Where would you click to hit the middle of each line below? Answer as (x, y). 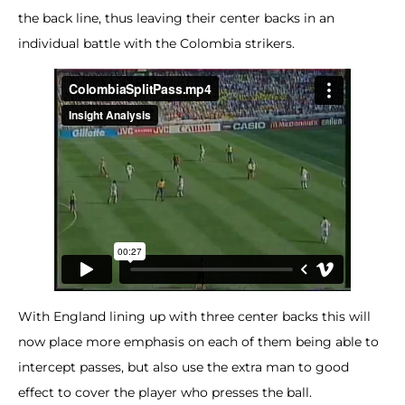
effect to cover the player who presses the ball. (165, 393)
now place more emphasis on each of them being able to (198, 342)
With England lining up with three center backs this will (194, 317)
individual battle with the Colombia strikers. (156, 43)
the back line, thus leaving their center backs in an (176, 18)
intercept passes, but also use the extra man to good (184, 367)
